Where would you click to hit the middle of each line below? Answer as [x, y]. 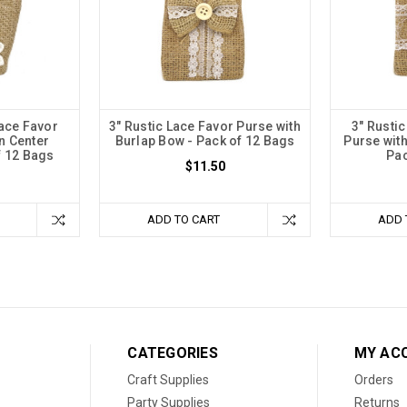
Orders [373, 379]
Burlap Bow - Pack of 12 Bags [205, 140]
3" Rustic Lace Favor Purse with [205, 126]
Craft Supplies [169, 379]
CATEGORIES [173, 352]
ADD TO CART [184, 219]
